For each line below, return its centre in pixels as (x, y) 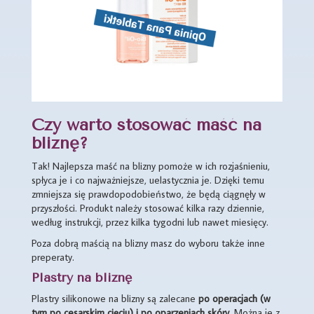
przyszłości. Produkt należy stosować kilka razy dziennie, (148, 207)
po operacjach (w (234, 298)
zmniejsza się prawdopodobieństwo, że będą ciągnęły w (149, 193)
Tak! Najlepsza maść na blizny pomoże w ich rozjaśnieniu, (151, 165)
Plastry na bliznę (82, 277)
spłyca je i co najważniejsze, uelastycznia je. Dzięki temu (148, 179)
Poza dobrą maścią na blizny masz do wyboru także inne (148, 243)
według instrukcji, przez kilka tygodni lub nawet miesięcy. (150, 221)
